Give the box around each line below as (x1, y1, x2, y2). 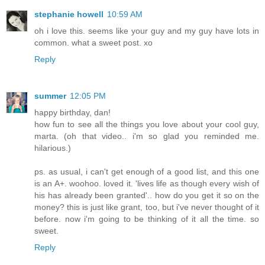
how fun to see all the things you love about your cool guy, (34, 119, 259, 130)
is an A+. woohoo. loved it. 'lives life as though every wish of (34, 179, 259, 189)
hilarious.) (34, 143, 71, 153)
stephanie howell (34, 9, 104, 20)
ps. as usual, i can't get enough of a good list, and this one (34, 167, 259, 177)
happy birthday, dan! (34, 108, 111, 118)
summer (34, 91, 66, 101)
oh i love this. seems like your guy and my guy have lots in (34, 26, 259, 36)
